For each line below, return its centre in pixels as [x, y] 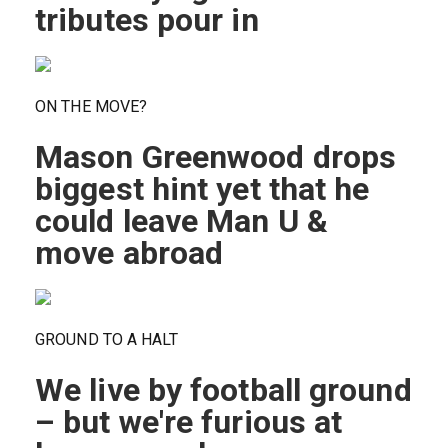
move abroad [129, 253]
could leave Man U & [181, 221]
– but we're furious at [189, 422]
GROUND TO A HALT [107, 340]
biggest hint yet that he [202, 189]
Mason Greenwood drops [216, 157]
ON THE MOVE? [91, 107]
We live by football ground [223, 390]
